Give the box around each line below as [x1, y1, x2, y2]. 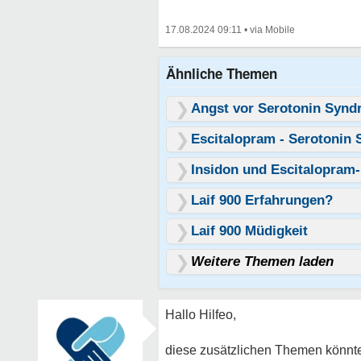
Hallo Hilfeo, [165, 308, 236, 322]
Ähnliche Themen [166, 64, 277, 83]
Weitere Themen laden [191, 254, 334, 269]
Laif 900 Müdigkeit [191, 223, 308, 239]
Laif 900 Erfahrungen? [191, 193, 333, 208]
